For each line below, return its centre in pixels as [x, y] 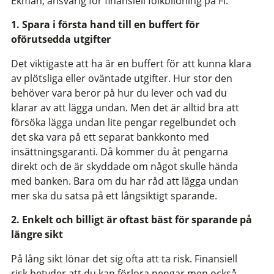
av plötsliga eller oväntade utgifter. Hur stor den [122, 78]
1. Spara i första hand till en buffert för [105, 25]
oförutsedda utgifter [61, 39]
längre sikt [37, 235]
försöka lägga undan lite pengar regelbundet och [124, 122]
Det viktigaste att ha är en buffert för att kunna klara [131, 63]
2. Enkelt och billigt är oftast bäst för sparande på [131, 220]
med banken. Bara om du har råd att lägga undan [125, 181]
